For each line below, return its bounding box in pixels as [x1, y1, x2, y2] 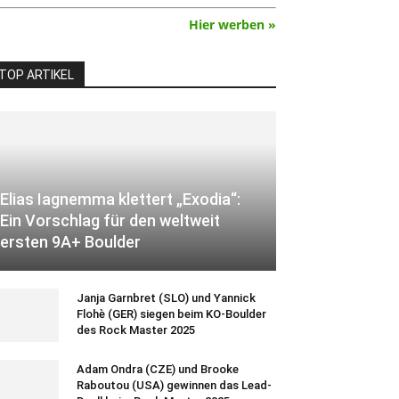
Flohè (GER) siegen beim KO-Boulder [77, 307, 266, 322]
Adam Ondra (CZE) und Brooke [77, 362, 239, 377]
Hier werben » [189, 16, 276, 33]
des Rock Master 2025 [77, 323, 195, 338]
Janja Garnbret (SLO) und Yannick [77, 291, 256, 305]
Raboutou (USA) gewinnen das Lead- [77, 379, 272, 393]
